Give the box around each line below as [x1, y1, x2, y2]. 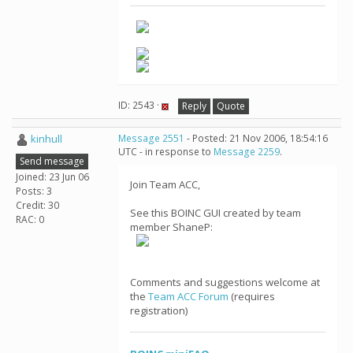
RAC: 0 [16, 212, 44, 226]
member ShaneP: [130, 220, 213, 234]
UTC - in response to [118, 145, 214, 158]
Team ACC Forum [148, 289, 229, 303]
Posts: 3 [16, 184, 52, 198]
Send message [20, 154, 84, 168]
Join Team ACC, [130, 177, 200, 191]
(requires [229, 289, 275, 303]
